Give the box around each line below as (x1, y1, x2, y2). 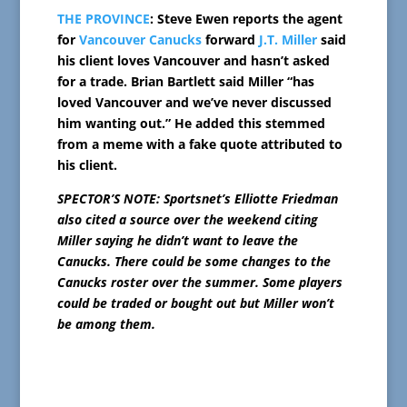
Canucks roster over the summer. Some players (56, 273, 342, 292)
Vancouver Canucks (78, 31, 202, 49)
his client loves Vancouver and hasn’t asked (56, 52, 330, 70)
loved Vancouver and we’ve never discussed (56, 94, 332, 112)
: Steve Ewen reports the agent (149, 10, 342, 28)
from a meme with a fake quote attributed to (56, 135, 342, 154)
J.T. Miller (258, 31, 317, 49)
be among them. (56, 315, 155, 333)
